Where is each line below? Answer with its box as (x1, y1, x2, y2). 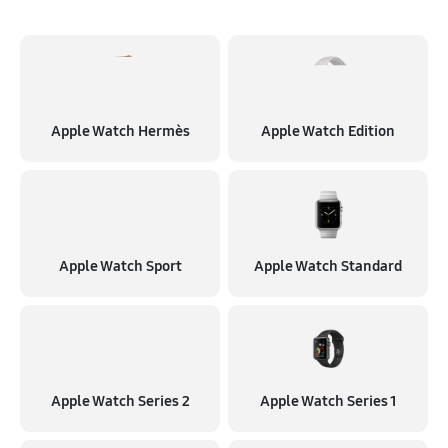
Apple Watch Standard (254, 257, 402, 275)
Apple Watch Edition (261, 122, 395, 140)
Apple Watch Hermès (50, 122, 190, 140)
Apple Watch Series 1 (259, 392, 397, 410)
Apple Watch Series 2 (50, 392, 190, 410)
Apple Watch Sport (58, 257, 182, 275)
